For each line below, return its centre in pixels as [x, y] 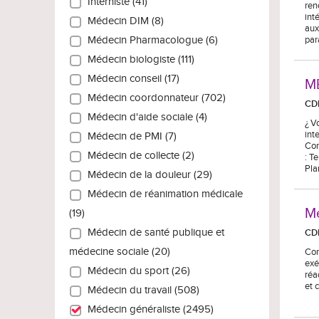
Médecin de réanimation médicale [162, 194]
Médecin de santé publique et [153, 233]
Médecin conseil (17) [131, 79]
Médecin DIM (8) [123, 21]
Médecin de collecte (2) [138, 156]
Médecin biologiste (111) [138, 60]
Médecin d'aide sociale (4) [145, 117]
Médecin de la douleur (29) [147, 175]
